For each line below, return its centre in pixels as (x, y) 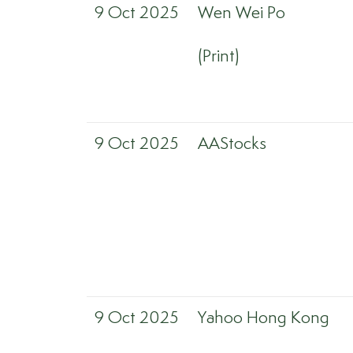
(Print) (218, 57)
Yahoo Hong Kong (264, 318)
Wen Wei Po (242, 13)
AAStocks (232, 144)
